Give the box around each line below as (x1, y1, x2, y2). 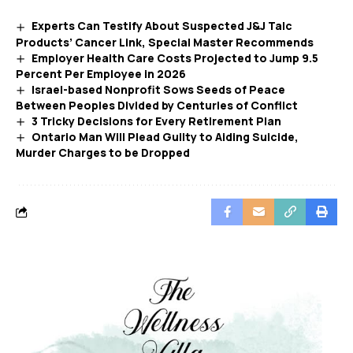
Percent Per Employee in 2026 (16, 65, 186, 81)
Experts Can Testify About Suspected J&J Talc (31, 18, 292, 34)
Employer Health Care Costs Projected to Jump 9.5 (31, 50, 318, 65)
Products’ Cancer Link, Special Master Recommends (16, 34, 314, 50)
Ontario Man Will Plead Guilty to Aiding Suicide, (31, 129, 299, 145)
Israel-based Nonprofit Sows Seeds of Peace (31, 81, 285, 97)
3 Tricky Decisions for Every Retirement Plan (31, 113, 281, 128)
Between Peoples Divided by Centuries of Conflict (16, 97, 298, 113)
